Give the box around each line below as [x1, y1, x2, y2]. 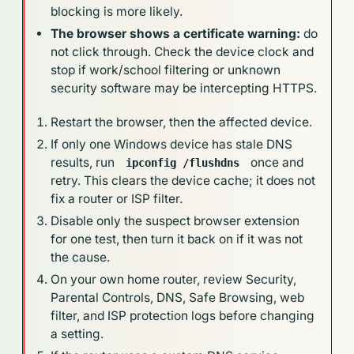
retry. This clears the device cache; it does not [51, 172, 316, 188]
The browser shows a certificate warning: [51, 25, 301, 41]
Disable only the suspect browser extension [51, 213, 300, 228]
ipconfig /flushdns [126, 156, 240, 169]
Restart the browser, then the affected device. [51, 114, 313, 130]
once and [247, 154, 304, 170]
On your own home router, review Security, [51, 271, 297, 287]
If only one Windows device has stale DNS [51, 136, 293, 152]
